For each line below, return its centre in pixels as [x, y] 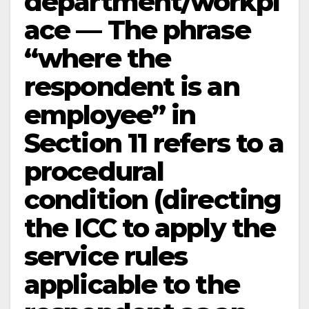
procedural [94, 171]
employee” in [110, 115]
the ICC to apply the [150, 228]
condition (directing [153, 200]
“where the [98, 58]
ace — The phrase [137, 30]
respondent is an [132, 87]
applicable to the [132, 285]
